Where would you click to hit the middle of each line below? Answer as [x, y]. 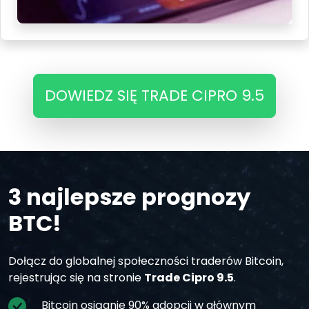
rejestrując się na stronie [76, 278]
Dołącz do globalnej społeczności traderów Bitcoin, [146, 261]
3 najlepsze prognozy [129, 197]
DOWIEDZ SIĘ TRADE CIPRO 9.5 [154, 96]
